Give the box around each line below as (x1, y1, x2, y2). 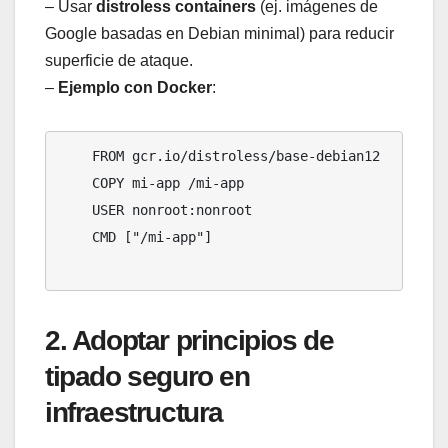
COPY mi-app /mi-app (60, 175, 92, 192)
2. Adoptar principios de (45, 324, 334, 356)
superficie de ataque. (45, 52, 193, 70)
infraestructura (45, 396, 224, 428)
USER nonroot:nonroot (60, 202, 92, 219)
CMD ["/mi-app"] (60, 229, 92, 246)
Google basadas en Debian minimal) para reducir (45, 25, 394, 43)
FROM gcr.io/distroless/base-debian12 (60, 148, 92, 165)
